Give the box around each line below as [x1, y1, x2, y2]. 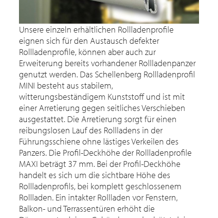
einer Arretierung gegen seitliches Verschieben [19, 102, 185, 114]
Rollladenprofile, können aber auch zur [19, 46, 156, 58]
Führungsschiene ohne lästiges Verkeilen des [19, 136, 179, 147]
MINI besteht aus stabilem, [19, 80, 113, 91]
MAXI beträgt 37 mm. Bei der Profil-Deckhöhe [19, 158, 181, 170]
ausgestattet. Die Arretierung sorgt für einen [19, 113, 177, 125]
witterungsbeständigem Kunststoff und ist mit [19, 91, 185, 103]
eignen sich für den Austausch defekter [19, 35, 159, 47]
